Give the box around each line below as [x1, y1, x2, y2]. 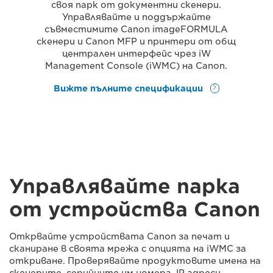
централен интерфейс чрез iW [62, 49, 211, 58]
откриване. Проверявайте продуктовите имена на [9, 255, 261, 266]
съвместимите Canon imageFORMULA [44, 24, 229, 34]
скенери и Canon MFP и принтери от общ [37, 37, 236, 46]
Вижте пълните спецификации [53, 83, 205, 93]
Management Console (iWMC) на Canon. [45, 61, 228, 71]
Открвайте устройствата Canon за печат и [9, 231, 230, 241]
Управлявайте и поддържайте [62, 12, 211, 22]
